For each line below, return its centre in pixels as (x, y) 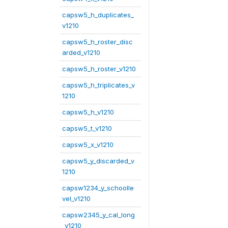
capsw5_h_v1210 (88, 112)
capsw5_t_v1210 (87, 128)
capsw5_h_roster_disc (97, 42)
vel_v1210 (76, 198)
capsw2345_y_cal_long (98, 215)
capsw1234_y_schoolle (98, 188)
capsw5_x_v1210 (88, 145)
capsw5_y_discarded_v (98, 161)
